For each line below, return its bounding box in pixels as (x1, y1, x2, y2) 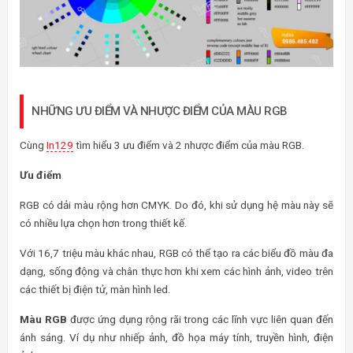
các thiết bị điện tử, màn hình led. (20, 283, 170, 296)
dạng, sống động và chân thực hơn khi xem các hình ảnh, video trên (20, 265, 333, 278)
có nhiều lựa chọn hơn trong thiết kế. (20, 217, 187, 230)
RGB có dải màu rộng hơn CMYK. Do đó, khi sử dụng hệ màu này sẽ (20, 199, 333, 212)
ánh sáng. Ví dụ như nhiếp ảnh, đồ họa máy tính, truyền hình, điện (20, 331, 333, 344)
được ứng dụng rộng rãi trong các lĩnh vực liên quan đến (66, 313, 334, 326)
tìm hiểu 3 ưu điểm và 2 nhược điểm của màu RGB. (73, 139, 304, 152)
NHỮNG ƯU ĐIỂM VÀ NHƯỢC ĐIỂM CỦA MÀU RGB (32, 104, 288, 119)
